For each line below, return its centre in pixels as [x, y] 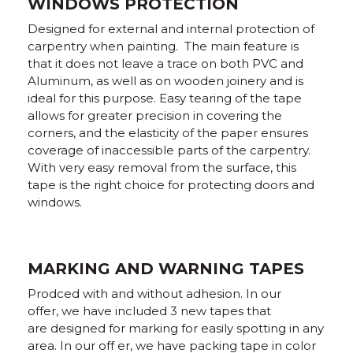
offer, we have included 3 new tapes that [149, 311]
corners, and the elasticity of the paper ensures [168, 133]
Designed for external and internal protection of [171, 29]
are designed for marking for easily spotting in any [176, 328]
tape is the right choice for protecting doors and [171, 185]
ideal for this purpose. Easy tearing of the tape [165, 98]
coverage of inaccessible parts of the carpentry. [169, 150]
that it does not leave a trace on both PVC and [165, 63]
